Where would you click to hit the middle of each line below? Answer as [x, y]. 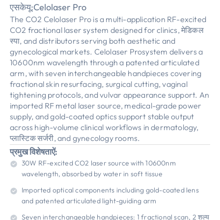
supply [21, 116]
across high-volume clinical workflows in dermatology [103, 127]
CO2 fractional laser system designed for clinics [94, 30]
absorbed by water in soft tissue [112, 174]
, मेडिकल [191, 30]
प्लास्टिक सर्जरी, [34, 138]
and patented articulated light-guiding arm [89, 201]
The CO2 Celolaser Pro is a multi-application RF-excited [108, 19]
